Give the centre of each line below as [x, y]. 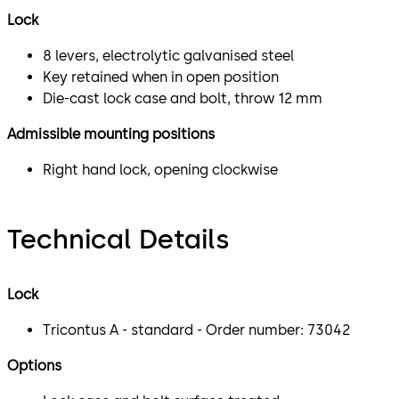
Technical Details [118, 239]
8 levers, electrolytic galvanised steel [168, 55]
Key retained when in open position [161, 77]
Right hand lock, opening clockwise [160, 169]
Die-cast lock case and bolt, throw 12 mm [183, 98]
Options [34, 365]
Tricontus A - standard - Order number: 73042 [196, 330]
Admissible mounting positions [111, 134]
